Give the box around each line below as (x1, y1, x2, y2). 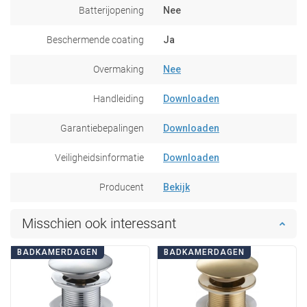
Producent (99, 181, 144, 193)
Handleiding (93, 93, 144, 104)
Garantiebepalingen (60, 122, 144, 134)
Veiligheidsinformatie (55, 151, 144, 163)
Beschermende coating (47, 34, 144, 45)
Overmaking (93, 63, 144, 75)
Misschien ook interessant (22, 214, 176, 232)
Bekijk (163, 181, 190, 193)
